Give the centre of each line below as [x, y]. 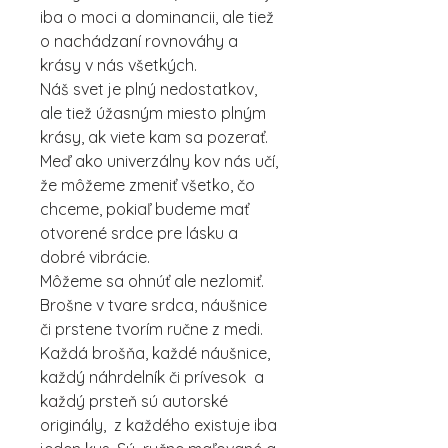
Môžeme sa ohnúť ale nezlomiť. [152, 281]
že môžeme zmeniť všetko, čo [147, 185]
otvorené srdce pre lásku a [139, 233]
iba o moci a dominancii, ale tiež [157, 17]
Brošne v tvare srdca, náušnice [153, 305]
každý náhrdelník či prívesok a [152, 377]
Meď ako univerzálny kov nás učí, [159, 161]
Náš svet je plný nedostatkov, [148, 89]
